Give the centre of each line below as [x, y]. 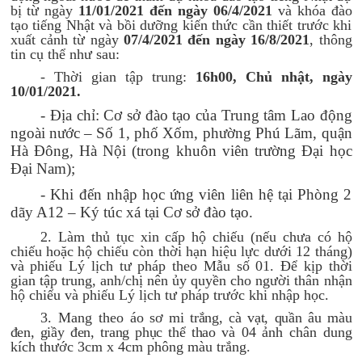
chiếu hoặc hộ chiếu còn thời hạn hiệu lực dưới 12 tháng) [181, 251]
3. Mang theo [85, 318]
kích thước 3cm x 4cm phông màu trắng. [130, 347]
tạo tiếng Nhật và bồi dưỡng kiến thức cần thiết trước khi [181, 25]
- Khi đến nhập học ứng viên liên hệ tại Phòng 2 [196, 194]
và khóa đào [312, 11]
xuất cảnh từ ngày [67, 40]
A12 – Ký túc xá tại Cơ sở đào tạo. [144, 212]
